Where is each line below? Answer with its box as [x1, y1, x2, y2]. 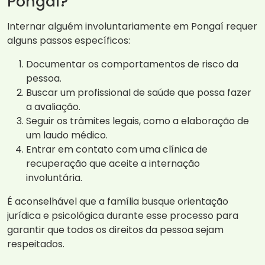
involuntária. [26, 171, 82, 185]
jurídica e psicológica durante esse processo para [7, 209, 238, 223]
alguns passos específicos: [7, 34, 130, 48]
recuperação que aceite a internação [26, 157, 200, 171]
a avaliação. [26, 100, 80, 114]
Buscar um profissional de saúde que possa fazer [26, 86, 251, 100]
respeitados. [7, 237, 64, 251]
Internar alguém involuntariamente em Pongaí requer [7, 20, 257, 34]
